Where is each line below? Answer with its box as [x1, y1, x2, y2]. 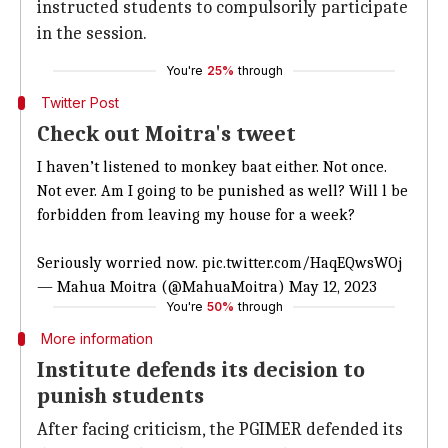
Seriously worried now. [37, 254, 202, 272]
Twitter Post [40, 94, 119, 111]
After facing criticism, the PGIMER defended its [37, 419, 403, 440]
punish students [37, 383, 204, 409]
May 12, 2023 [289, 278, 377, 296]
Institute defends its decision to [37, 357, 365, 383]
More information [40, 330, 153, 347]
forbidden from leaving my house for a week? [37, 206, 355, 224]
